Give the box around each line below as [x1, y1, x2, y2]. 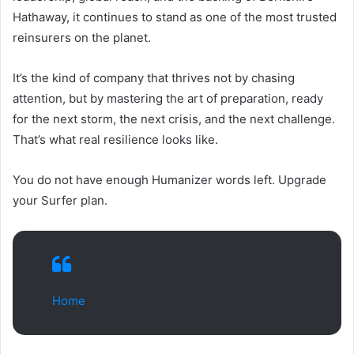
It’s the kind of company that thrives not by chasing [13, 70, 295, 86]
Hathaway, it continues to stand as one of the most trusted [13, 9, 337, 25]
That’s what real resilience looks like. [13, 132, 218, 148]
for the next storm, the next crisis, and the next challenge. [13, 111, 335, 127]
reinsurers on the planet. [13, 30, 151, 46]
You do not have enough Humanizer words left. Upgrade [13, 172, 326, 188]
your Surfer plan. [13, 193, 107, 209]
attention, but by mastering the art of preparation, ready [13, 91, 323, 107]
